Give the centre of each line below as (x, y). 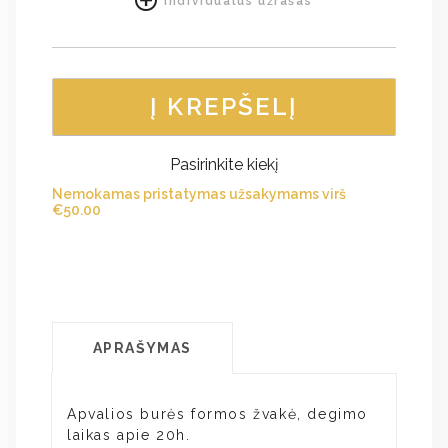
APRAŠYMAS (142, 348)
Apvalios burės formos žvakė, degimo (218, 414)
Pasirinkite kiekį (224, 165)
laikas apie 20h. (129, 435)
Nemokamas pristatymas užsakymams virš (199, 194)
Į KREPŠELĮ (224, 107)
